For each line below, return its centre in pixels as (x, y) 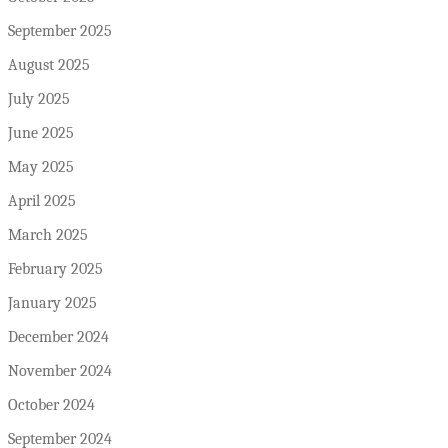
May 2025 (41, 167)
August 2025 (49, 65)
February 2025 (55, 269)
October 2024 (51, 405)
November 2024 (60, 371)
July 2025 (39, 99)
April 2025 (42, 201)
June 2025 (41, 133)
